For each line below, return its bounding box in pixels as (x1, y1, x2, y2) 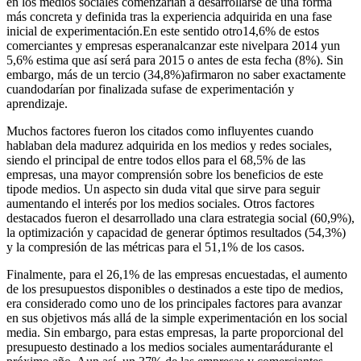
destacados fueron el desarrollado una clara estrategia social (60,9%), (6, 210, 355, 225)
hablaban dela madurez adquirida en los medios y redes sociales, (6, 138, 332, 152)
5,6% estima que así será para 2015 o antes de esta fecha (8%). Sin (6, 52, 343, 67)
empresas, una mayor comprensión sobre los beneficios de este (6, 167, 323, 181)
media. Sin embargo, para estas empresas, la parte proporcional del (6, 325, 343, 339)
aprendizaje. (6, 96, 68, 110)
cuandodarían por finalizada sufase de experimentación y (6, 81, 294, 96)
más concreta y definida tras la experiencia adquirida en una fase (6, 9, 332, 23)
